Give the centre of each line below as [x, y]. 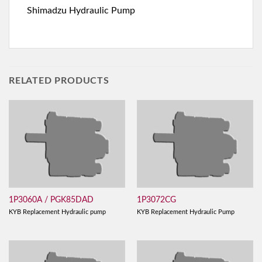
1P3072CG [156, 200]
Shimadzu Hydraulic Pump [81, 11]
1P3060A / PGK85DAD [51, 200]
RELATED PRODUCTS [59, 81]
